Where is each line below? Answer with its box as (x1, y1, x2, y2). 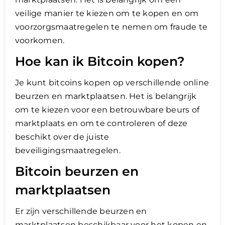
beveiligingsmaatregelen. (15, 146, 121, 156)
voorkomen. (15, 36, 65, 46)
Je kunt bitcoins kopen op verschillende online (15, 78, 209, 88)
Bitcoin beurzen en (15, 164, 139, 179)
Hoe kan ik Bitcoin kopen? (15, 54, 185, 69)
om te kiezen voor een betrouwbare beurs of (15, 105, 200, 115)
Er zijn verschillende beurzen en (15, 206, 147, 216)
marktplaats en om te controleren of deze (15, 119, 188, 129)
